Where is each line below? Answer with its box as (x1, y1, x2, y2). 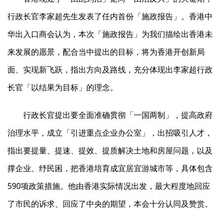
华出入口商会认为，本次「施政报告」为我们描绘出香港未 (7, 29, 213, 40)
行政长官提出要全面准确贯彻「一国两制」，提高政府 (23, 110, 213, 121)
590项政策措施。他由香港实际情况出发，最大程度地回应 (7, 181, 210, 192)
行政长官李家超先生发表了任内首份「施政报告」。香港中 (7, 11, 213, 22)
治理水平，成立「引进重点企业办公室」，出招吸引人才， (7, 127, 213, 139)
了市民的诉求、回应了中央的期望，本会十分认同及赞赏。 (7, 198, 213, 210)
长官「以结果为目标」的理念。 (7, 82, 118, 93)
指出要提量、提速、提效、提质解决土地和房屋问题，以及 (7, 145, 213, 156)
